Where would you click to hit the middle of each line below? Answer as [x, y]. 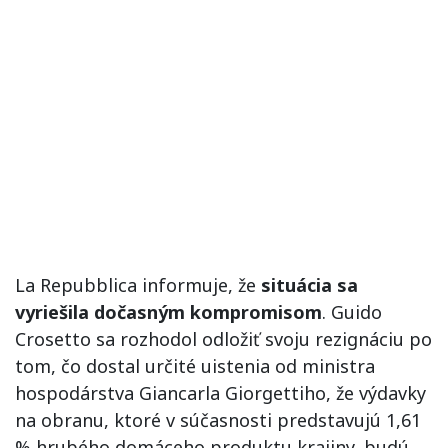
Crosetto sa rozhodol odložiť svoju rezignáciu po [223, 339]
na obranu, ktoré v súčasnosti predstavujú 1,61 [218, 420]
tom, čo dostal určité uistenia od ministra [195, 366]
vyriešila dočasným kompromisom [168, 312]
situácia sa [307, 285]
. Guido [352, 312]
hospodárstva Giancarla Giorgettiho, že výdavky [220, 393]
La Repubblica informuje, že [135, 285]
